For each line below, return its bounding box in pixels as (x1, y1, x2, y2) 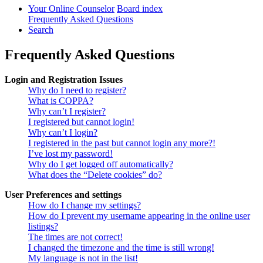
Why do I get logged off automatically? (28, 159, 173, 170)
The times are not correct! (28, 232, 123, 242)
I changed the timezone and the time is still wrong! (28, 242, 214, 253)
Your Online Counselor (28, 4, 114, 14)
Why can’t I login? (28, 127, 97, 138)
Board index (117, 4, 163, 14)
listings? (28, 221, 58, 232)
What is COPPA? (28, 96, 93, 106)
